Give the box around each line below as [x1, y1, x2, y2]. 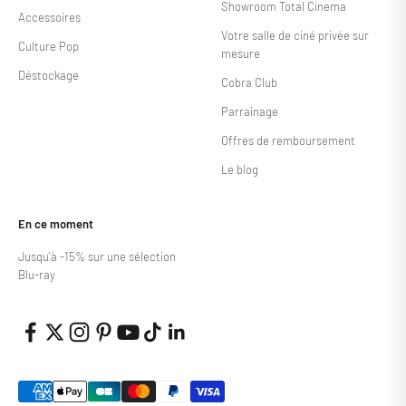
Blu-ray [18, 267, 55, 283]
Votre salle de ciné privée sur [221, 28, 369, 43]
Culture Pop [18, 39, 79, 54]
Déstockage [18, 68, 79, 83]
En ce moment [18, 217, 93, 232]
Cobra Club [221, 75, 277, 91]
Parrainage [221, 104, 278, 120]
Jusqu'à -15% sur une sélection [18, 249, 176, 265]
